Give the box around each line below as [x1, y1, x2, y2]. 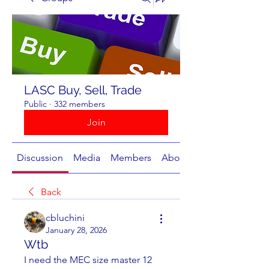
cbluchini [46, 212, 85, 223]
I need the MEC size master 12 [24, 254, 152, 265]
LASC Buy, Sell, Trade [24, 83, 142, 97]
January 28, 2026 [46, 225, 107, 235]
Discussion [17, 152, 64, 163]
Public [24, 98, 47, 109]
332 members [54, 98, 105, 109]
